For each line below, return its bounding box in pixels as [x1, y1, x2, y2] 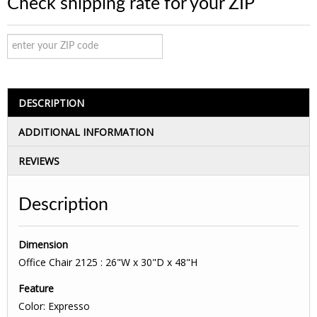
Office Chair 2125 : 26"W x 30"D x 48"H [18, 255, 197, 269]
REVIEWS [18, 154, 59, 168]
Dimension [18, 237, 68, 251]
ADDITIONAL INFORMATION [18, 125, 154, 139]
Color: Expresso [18, 299, 90, 313]
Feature [18, 282, 54, 296]
